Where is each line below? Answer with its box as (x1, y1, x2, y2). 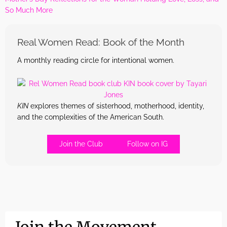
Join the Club (59, 139, 103, 148)
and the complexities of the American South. (17, 112, 164, 121)
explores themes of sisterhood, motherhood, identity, (28, 101, 204, 110)
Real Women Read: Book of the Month (17, 36, 184, 48)
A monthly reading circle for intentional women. (17, 56, 174, 64)
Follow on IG (127, 139, 168, 148)
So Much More (5, 6, 53, 15)
